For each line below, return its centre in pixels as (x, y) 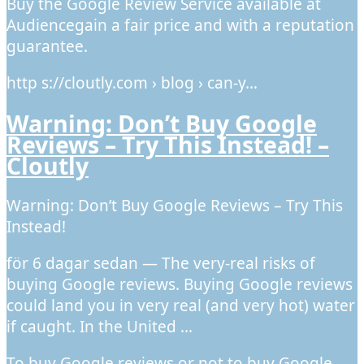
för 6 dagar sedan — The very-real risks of (161, 264)
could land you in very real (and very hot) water (181, 306)
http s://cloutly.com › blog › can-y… (132, 83)
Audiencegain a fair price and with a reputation (180, 26)
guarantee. (47, 47)
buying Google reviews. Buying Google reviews (180, 285)
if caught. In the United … (100, 327)
